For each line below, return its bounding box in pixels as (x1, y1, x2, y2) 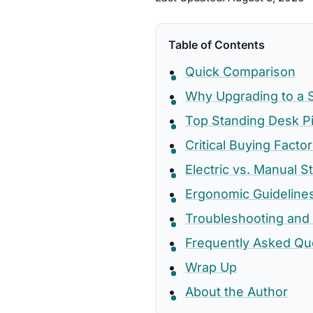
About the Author (185, 284, 288, 299)
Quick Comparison (185, 64, 296, 79)
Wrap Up (185, 260, 237, 275)
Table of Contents (168, 38, 265, 52)
